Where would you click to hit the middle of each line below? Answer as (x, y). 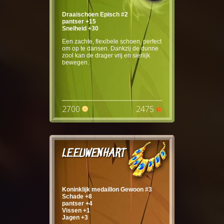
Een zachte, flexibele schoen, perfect (112, 41)
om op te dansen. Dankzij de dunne (110, 48)
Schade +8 (77, 196)
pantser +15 (79, 21)
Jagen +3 (75, 217)
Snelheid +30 (80, 28)
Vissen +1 (76, 210)
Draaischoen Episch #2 (95, 14)
